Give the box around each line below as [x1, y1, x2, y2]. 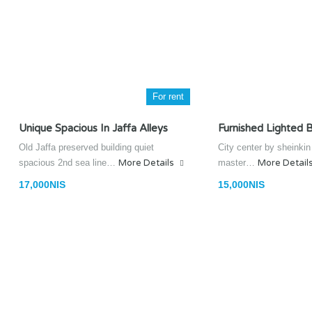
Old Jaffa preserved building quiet [19, 142, 154, 153]
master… [218, 157, 258, 168]
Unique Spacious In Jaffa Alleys [19, 122, 168, 134]
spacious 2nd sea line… [19, 157, 118, 168]
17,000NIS [19, 179, 65, 190]
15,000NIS [218, 179, 265, 190]
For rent [153, 91, 184, 102]
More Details [118, 157, 176, 169]
